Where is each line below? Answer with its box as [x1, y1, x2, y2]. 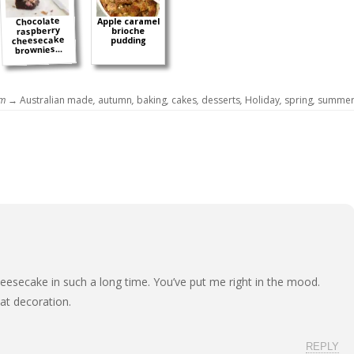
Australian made [20, 92, 93, 107]
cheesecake [11, 33, 66, 47]
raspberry [16, 24, 60, 37]
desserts [201, 92, 240, 107]
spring [284, 92, 313, 107]
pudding [110, 34, 146, 46]
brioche [111, 24, 145, 36]
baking [137, 92, 167, 107]
